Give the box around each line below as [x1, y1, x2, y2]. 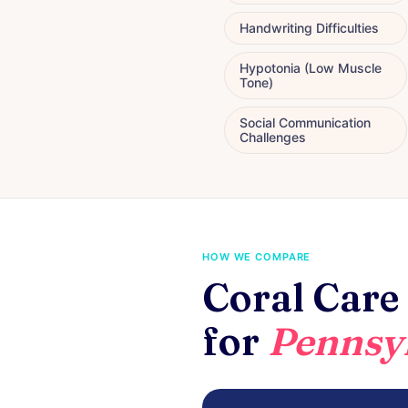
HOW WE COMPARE [202, 250, 311, 263]
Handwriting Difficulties [240, 19, 379, 36]
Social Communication [240, 114, 371, 130]
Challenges [240, 128, 306, 145]
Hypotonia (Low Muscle [240, 59, 382, 76]
